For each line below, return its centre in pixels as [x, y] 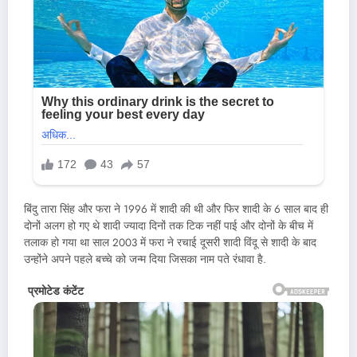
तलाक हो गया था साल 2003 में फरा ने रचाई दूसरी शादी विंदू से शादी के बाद [170, 242]
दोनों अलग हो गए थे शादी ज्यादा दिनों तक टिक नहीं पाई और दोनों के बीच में [169, 226]
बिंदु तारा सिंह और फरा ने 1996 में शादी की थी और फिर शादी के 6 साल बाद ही [176, 209]
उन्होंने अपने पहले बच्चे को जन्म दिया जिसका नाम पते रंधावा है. [145, 259]
